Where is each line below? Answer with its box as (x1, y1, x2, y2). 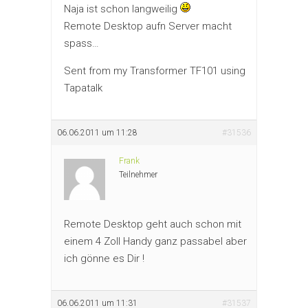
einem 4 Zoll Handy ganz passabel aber (64, 234, 247, 247)
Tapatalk (64, 81, 102, 94)
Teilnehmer (119, 169, 157, 179)
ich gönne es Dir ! (64, 252, 144, 265)
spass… (64, 36, 99, 49)
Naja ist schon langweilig (64, 2, 180, 15)
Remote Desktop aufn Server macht (64, 19, 232, 32)
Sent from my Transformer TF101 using (64, 64, 245, 77)
